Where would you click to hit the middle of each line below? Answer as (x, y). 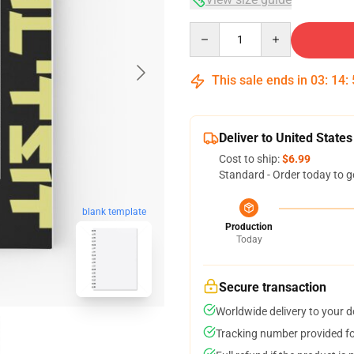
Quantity (211, 29)
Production (249, 227)
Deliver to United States (286, 138)
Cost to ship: (250, 159)
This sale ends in (260, 80)
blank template (114, 212)
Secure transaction (273, 287)
